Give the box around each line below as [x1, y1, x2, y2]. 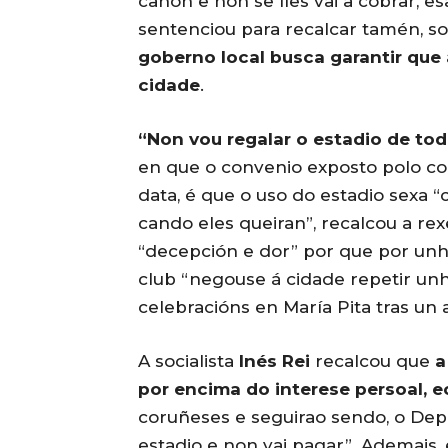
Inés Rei [239, 351, 310, 372]
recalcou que [310, 351, 430, 372]
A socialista [138, 351, 239, 372]
